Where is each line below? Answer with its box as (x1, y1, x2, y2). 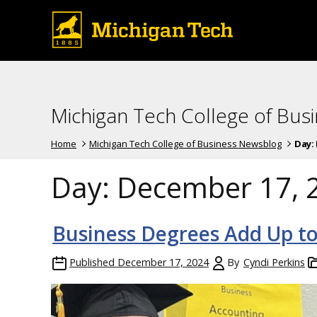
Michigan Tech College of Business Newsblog (89, 137, 282, 150)
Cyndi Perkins (243, 255, 305, 269)
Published (69, 255, 115, 269)
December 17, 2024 (117, 255, 209, 269)
